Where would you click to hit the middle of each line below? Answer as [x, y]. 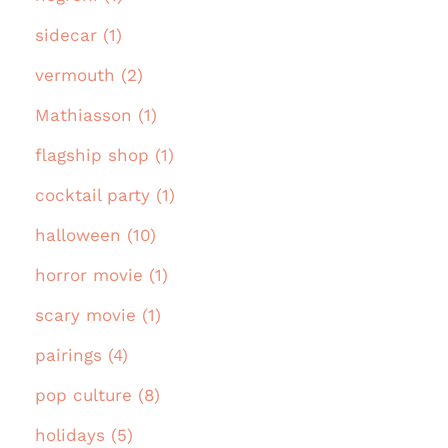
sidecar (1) [78, 35]
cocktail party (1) [105, 195]
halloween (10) [95, 235]
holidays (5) [84, 435]
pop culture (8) [97, 395]
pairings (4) [81, 355]
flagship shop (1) [104, 155]
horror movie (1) [101, 275]
